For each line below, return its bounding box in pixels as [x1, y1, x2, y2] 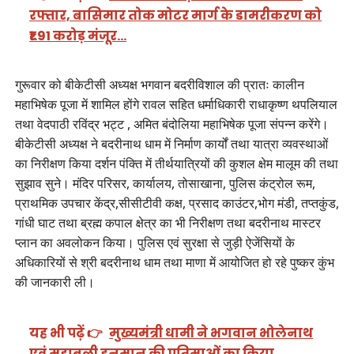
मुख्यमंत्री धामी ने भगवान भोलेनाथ [109, 324, 314, 343]
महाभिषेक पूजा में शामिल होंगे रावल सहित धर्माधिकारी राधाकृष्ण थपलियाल [14, 95, 337, 113]
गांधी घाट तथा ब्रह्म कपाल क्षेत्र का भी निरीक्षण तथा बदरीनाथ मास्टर [14, 213, 321, 232]
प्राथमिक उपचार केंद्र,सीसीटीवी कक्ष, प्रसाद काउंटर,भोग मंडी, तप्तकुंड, [14, 194, 339, 212]
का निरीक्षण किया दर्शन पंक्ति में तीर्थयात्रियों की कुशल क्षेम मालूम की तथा [14, 154, 338, 172]
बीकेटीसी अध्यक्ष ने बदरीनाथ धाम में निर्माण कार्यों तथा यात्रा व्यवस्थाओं [14, 134, 328, 153]
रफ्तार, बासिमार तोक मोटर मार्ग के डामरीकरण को [29, 6, 322, 24]
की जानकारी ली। [14, 273, 95, 291]
